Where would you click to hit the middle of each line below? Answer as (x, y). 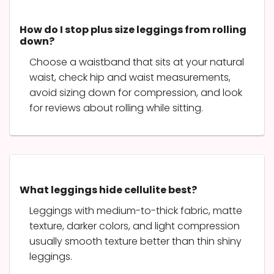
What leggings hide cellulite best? (108, 190)
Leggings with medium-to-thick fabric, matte (136, 210)
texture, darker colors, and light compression (135, 226)
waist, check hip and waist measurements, (130, 77)
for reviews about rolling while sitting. (116, 108)
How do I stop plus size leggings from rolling (133, 29)
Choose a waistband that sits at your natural (137, 62)
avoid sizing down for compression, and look (136, 92)
